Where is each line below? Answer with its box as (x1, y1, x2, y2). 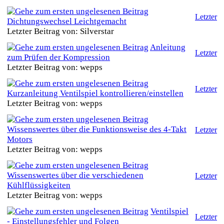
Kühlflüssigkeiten (7, 180, 70, 190)
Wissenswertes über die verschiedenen (7, 170, 143, 180)
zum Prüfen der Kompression (7, 52, 110, 62)
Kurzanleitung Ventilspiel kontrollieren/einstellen (7, 88, 183, 98)
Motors (7, 134, 32, 144)
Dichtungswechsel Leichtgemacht (7, 16, 126, 26)
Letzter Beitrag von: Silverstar (7, 26, 114, 36)
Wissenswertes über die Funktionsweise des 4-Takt (7, 124, 186, 134)
